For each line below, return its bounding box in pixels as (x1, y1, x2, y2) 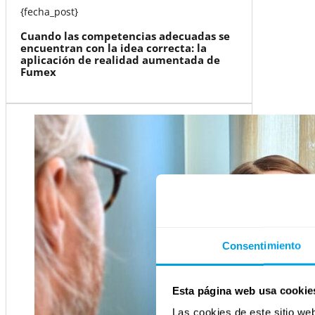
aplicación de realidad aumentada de (20, 53, 220, 67)
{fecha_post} (20, 5, 78, 19)
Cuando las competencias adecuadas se (20, 29, 230, 44)
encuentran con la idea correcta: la (20, 41, 207, 56)
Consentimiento (221, 239, 302, 252)
